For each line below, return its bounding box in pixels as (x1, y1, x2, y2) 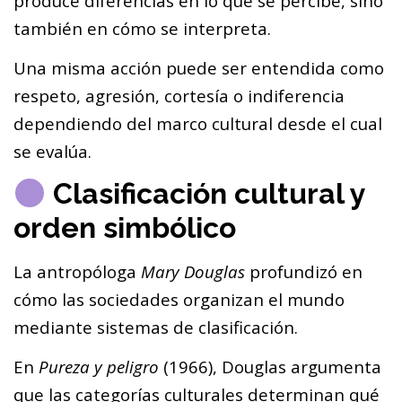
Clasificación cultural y (46, 177, 366, 211)
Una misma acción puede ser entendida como (13, 57, 384, 80)
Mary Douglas (141, 259, 245, 283)
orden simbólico (13, 211, 236, 245)
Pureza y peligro (39, 354, 159, 378)
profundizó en (245, 259, 363, 283)
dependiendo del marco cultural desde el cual (13, 112, 382, 135)
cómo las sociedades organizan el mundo (13, 287, 345, 310)
